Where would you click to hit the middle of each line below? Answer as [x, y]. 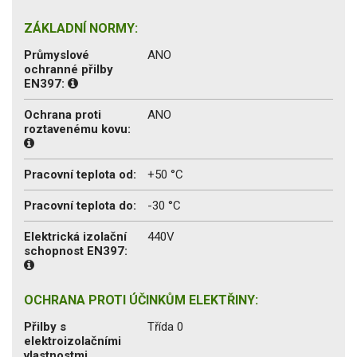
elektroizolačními [73, 341]
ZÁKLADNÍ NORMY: [81, 28]
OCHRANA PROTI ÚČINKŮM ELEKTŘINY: [141, 300]
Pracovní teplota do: [80, 205]
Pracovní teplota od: [80, 174]
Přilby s [45, 326]
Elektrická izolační [75, 236]
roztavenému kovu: [77, 129]
